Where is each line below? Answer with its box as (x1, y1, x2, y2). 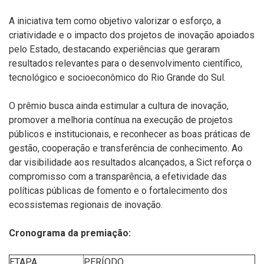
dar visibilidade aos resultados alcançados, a (9, 157, 196, 168)
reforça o (212, 157, 252, 168)
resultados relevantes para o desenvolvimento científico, (9, 58, 242, 69)
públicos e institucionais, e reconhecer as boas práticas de (9, 128, 250, 140)
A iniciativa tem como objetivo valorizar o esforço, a (9, 15, 221, 27)
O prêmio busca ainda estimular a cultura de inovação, (9, 100, 229, 111)
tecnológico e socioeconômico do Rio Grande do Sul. (9, 72, 227, 83)
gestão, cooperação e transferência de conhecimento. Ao (9, 143, 243, 154)
